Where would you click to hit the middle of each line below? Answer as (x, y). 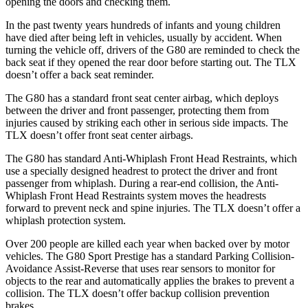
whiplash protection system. (66, 220)
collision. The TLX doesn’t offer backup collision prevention (137, 293)
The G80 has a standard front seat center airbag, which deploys (142, 98)
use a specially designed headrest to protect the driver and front (141, 170)
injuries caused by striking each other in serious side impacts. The (147, 122)
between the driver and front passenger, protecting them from (137, 110)
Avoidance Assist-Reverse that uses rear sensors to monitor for (140, 268)
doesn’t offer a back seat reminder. (80, 74)
